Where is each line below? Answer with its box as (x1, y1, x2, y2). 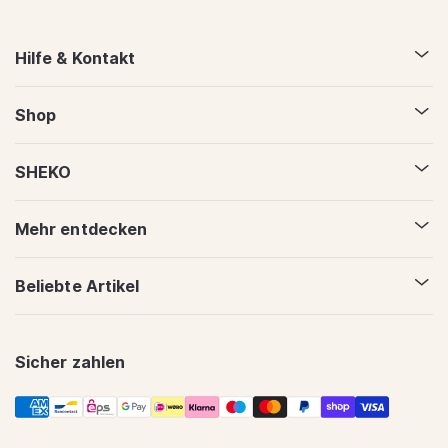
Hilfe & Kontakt (15, 47, 136, 68)
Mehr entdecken (15, 218, 148, 239)
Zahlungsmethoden (14, 392, 148, 412)
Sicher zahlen (15, 351, 126, 372)
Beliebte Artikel (15, 275, 140, 296)
